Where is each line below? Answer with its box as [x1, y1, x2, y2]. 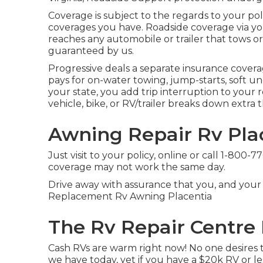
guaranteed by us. [48, 45, 134, 56]
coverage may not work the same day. [48, 161, 225, 173]
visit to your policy [70, 150, 154, 161]
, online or [154, 150, 202, 161]
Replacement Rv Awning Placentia [48, 191, 212, 202]
